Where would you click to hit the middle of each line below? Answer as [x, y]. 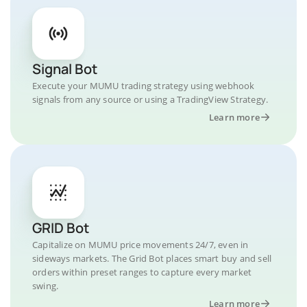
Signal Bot [65, 69]
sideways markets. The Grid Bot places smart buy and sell [152, 258]
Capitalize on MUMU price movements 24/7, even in [140, 245]
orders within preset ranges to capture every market [142, 272]
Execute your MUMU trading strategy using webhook [144, 86]
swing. [46, 286]
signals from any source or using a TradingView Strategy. [150, 99]
